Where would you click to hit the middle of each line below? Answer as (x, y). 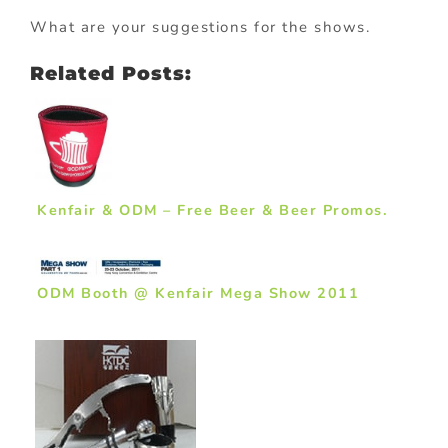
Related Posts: (111, 74)
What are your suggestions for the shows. (200, 27)
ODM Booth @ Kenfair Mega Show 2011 (198, 293)
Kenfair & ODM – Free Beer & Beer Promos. (212, 209)
